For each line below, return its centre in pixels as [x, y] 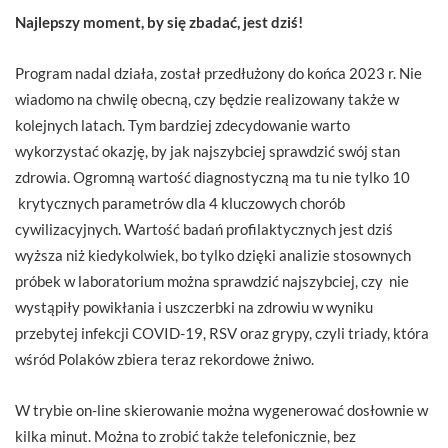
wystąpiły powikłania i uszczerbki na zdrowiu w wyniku [194, 306]
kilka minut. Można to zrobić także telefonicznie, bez [185, 435]
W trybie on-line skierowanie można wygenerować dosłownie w [221, 409]
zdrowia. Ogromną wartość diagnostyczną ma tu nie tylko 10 [212, 176]
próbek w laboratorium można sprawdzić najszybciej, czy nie [212, 280]
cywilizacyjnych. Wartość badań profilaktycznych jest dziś [204, 228]
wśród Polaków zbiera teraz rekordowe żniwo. [164, 358]
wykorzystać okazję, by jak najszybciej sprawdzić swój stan [207, 150]
